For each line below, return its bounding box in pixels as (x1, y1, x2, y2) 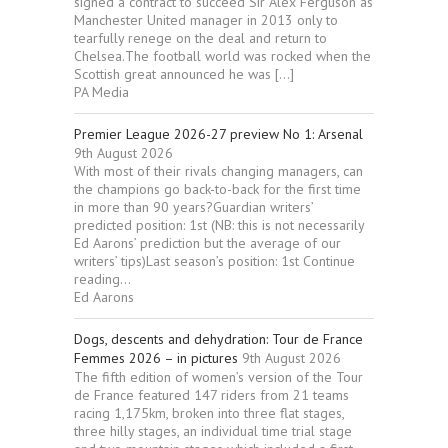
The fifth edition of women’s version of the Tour (74, 367, 363, 386)
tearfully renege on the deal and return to (74, 28, 327, 47)
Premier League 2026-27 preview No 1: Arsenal (74, 124, 363, 143)
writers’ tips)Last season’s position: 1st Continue (74, 251, 355, 270)
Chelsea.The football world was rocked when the (74, 46, 371, 65)
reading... (74, 269, 131, 288)
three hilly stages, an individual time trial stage (74, 421, 352, 440)
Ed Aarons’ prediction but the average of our (74, 233, 341, 252)
